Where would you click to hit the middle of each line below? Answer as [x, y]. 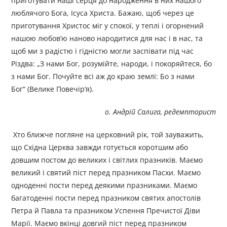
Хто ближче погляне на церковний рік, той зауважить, [108, 135]
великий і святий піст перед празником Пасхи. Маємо [106, 173]
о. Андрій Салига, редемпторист [158, 112]
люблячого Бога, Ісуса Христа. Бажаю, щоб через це [103, 13]
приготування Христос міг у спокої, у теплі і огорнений [108, 26]
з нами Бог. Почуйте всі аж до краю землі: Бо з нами [103, 77]
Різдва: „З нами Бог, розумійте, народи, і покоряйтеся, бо [112, 64]
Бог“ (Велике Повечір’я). [53, 89]
